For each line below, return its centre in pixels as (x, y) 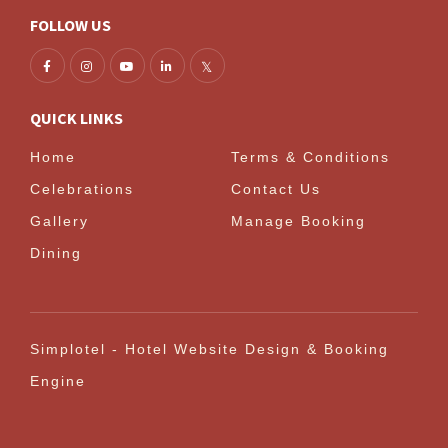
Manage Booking (298, 221)
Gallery (59, 221)
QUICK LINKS (76, 118)
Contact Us (276, 189)
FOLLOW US (70, 25)
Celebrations (82, 189)
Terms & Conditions (310, 157)
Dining (56, 253)
